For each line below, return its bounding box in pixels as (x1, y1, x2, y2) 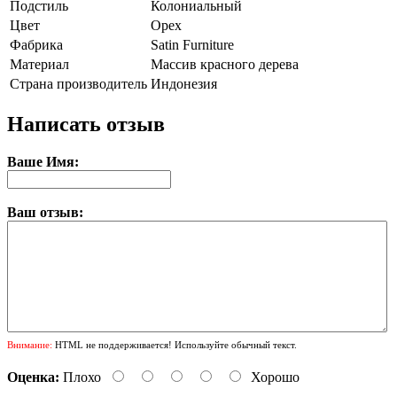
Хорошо (251, 369, 300, 385)
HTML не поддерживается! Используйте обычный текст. (52, 339, 297, 350)
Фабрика (10, 37, 63, 52)
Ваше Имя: (7, 153, 79, 169)
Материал (10, 57, 69, 72)
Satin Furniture (151, 37, 234, 52)
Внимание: (7, 339, 52, 350)
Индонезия (151, 76, 217, 91)
